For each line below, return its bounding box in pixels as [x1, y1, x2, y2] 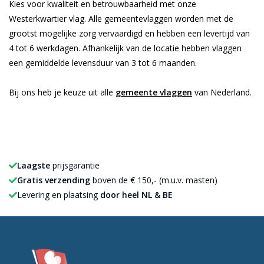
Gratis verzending [17, 174, 90, 186]
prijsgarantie [50, 160, 100, 171]
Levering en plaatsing [17, 189, 100, 201]
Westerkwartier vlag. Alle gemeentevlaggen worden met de [9, 13, 233, 25]
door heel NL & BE [100, 189, 173, 201]
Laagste [17, 160, 50, 171]
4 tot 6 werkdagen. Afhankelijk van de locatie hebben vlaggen [9, 42, 242, 54]
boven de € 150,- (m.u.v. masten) [90, 174, 217, 186]
